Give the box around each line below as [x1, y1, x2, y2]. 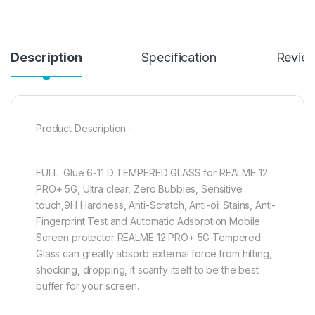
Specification [141, 50, 217, 65]
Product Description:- [36, 122, 133, 135]
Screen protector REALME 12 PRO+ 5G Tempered [36, 231, 261, 244]
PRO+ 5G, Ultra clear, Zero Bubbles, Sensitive [36, 183, 243, 195]
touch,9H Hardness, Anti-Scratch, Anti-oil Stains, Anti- [36, 199, 276, 212]
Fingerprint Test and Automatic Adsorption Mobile [36, 215, 261, 228]
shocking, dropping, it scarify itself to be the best [36, 264, 259, 276]
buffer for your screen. [36, 280, 139, 292]
